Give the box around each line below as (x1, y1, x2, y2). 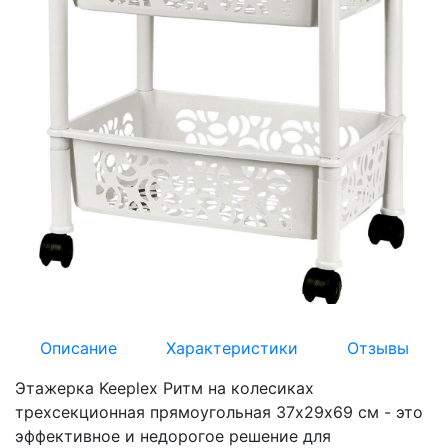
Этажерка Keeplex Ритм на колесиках (15, 378, 314, 399)
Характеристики (165, 338, 298, 359)
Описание (39, 338, 117, 359)
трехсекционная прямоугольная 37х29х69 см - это (15, 402, 423, 423)
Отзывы (346, 338, 409, 359)
